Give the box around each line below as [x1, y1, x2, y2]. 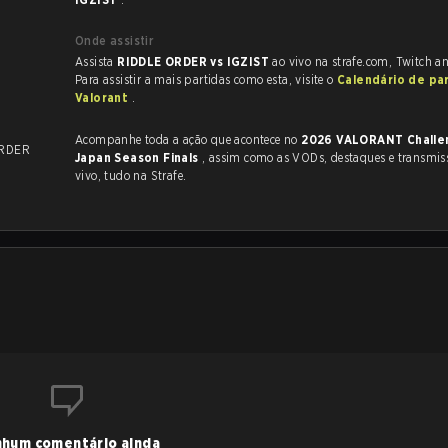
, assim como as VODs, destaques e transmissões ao [202, 150, 245, 165]
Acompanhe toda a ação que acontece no [75, 132, 302, 147]
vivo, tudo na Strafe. [75, 168, 187, 183]
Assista [75, 54, 118, 69]
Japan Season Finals [75, 150, 202, 165]
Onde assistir [75, 33, 155, 48]
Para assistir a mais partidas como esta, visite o [75, 72, 337, 87]
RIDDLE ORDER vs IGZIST [117, 54, 273, 69]
